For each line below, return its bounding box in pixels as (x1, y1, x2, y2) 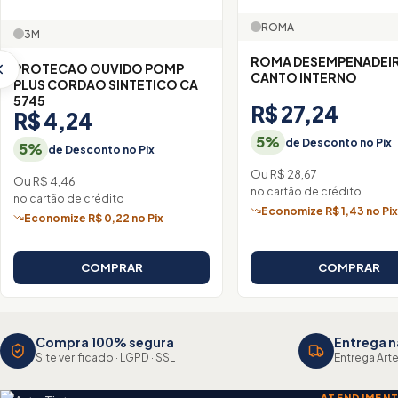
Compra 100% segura (36, 334, 174, 351)
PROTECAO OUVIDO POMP (13, 60, 184, 76)
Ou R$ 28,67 (251, 167, 318, 182)
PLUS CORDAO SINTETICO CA (13, 76, 198, 92)
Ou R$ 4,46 (13, 174, 76, 189)
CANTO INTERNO (251, 68, 358, 85)
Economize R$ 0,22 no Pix (24, 211, 163, 225)
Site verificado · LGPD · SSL (36, 351, 175, 365)
